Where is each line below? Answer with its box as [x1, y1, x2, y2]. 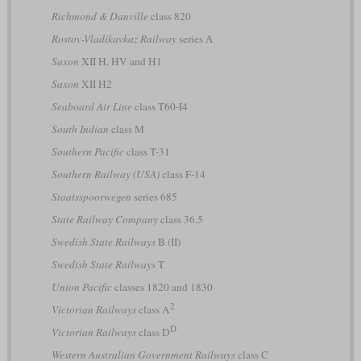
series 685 [131, 189, 177, 205]
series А [176, 31, 213, 47]
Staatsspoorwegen [51, 189, 131, 205]
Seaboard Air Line [51, 99, 132, 114]
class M [108, 122, 144, 137]
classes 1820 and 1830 [111, 280, 213, 295]
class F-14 [159, 167, 205, 182]
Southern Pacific [51, 144, 124, 160]
